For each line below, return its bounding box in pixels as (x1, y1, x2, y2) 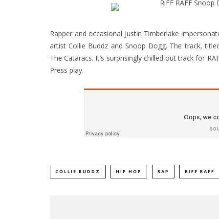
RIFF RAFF (185, 168, 215, 175)
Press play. (50, 65, 84, 75)
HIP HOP (116, 168, 142, 175)
